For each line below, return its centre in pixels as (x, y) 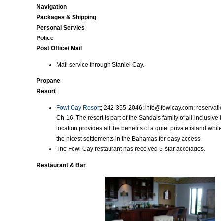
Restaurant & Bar (61, 165)
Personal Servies (61, 28)
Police (45, 38)
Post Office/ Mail (59, 48)
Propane (48, 81)
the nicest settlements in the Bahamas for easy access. (129, 139)
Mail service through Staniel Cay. (100, 65)
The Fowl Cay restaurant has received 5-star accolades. (131, 149)
